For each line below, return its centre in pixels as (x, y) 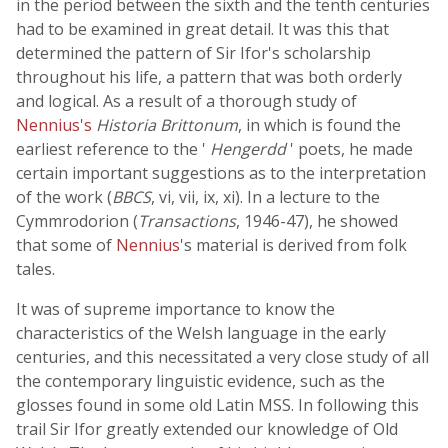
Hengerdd (248, 149)
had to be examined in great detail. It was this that (202, 29)
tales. (35, 269)
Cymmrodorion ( (77, 221)
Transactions (187, 221)
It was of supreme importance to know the (175, 309)
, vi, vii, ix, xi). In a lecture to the (265, 197)
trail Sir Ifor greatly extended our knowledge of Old (207, 429)
